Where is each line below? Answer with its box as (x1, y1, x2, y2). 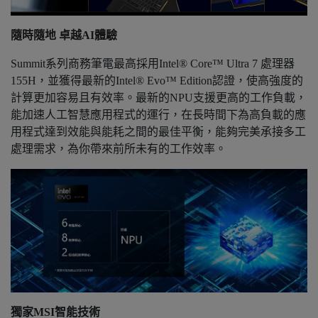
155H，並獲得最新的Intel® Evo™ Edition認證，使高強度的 (11, 74, 303, 87)
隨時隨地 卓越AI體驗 (11, 28, 117, 41)
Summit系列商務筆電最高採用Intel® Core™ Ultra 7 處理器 (11, 57, 295, 70)
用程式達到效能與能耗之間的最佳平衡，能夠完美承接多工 (11, 125, 306, 138)
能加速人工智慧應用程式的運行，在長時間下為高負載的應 (11, 108, 306, 121)
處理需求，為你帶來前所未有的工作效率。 (11, 142, 226, 155)
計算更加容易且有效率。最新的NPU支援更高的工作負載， (11, 91, 307, 104)
